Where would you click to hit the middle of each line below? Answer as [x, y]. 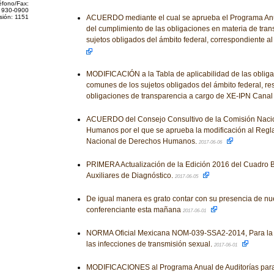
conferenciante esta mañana [134, 210]
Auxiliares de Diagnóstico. [130, 176]
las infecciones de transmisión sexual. [150, 244]
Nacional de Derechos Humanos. [142, 141]
